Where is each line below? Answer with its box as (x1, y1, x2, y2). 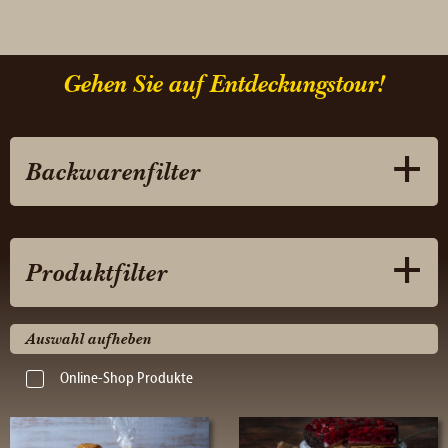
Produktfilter (26, 256, 168, 288)
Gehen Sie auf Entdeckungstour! (63, 67, 385, 99)
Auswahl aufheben (26, 328, 152, 349)
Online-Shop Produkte (60, 371, 193, 388)
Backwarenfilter (26, 155, 201, 187)
